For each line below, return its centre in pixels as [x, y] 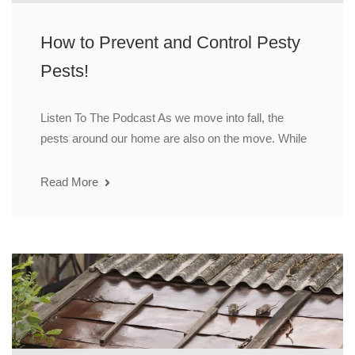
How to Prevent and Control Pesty [170, 43]
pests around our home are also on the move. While [174, 139]
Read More [71, 182]
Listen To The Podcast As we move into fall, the [162, 118]
